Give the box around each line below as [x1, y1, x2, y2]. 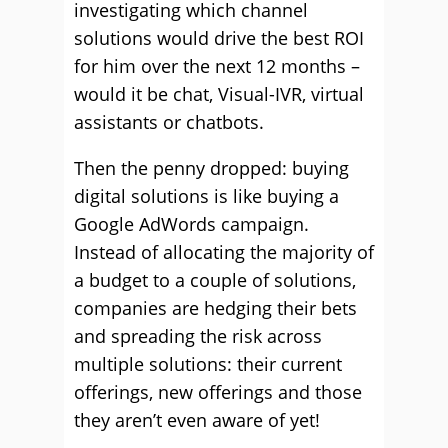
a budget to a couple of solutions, [74, 268, 356, 292]
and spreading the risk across [74, 324, 322, 348]
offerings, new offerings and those [74, 380, 362, 404]
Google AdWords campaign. [74, 212, 309, 236]
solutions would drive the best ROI [74, 26, 364, 50]
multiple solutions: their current [74, 352, 342, 376]
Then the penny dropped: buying [74, 156, 349, 180]
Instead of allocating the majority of [74, 240, 374, 264]
